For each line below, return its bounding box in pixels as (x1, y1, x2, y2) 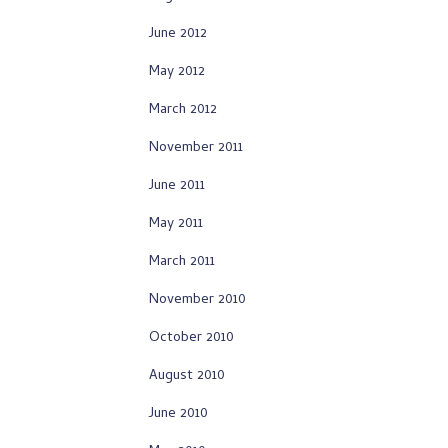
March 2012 (149, 99, 217, 122)
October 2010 (149, 327, 234, 350)
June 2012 (149, 23, 207, 46)
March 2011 (149, 251, 215, 274)
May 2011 (149, 213, 203, 236)
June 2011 (149, 175, 205, 198)
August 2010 (149, 365, 225, 388)
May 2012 (149, 61, 205, 84)
